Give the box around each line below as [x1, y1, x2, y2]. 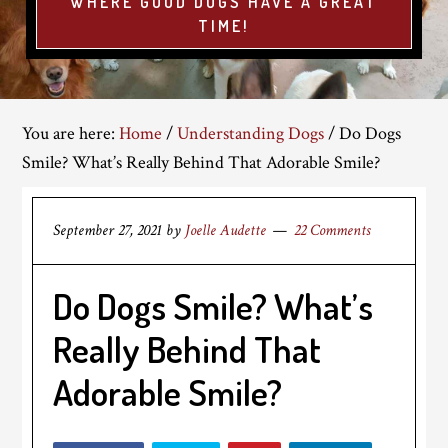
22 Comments [294, 220, 371, 241]
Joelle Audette [185, 220, 267, 241]
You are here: [22, 122, 120, 145]
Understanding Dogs [177, 122, 325, 145]
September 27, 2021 [53, 220, 163, 241]
